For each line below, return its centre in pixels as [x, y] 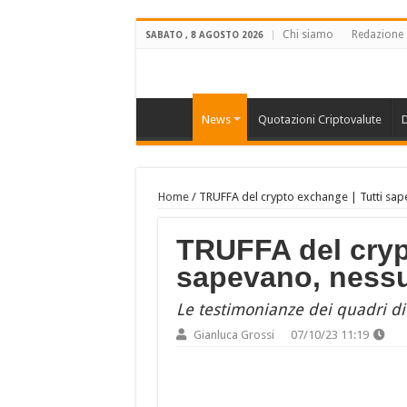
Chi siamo [308, 35]
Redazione [377, 35]
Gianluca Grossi [233, 335]
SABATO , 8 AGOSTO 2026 [204, 35]
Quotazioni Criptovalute [319, 119]
